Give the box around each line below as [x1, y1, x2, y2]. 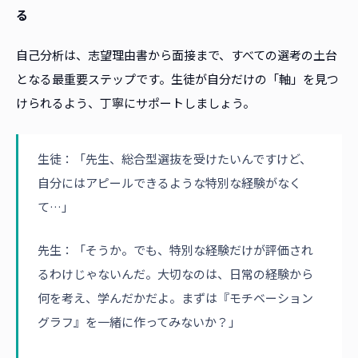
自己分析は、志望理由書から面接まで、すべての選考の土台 [16, 46, 337, 64]
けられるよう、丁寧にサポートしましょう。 [16, 94, 255, 112]
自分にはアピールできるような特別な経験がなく [38, 174, 301, 192]
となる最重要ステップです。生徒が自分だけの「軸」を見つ [16, 70, 339, 88]
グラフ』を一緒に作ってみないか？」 [38, 313, 241, 331]
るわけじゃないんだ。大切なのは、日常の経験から [38, 265, 313, 283]
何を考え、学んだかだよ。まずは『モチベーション [38, 289, 313, 307]
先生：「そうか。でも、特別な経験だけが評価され [38, 241, 313, 259]
